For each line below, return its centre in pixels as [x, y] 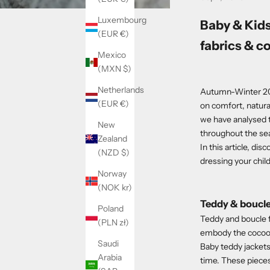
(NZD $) [125, 153]
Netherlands [121, 90]
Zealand [112, 139]
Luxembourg [122, 20]
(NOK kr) [127, 188]
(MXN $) [127, 69]
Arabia [110, 258]
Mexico [112, 55]
